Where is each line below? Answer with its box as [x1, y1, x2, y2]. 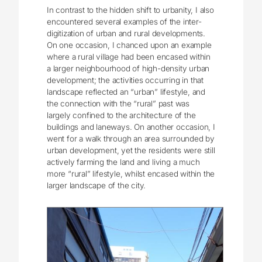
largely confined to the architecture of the [47, 110, 196, 120]
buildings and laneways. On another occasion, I [47, 122, 215, 132]
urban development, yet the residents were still [47, 145, 215, 155]
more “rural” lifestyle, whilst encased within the [47, 168, 215, 178]
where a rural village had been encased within [47, 51, 211, 61]
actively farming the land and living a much [47, 157, 200, 167]
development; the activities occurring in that [47, 75, 204, 85]
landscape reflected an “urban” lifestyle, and [47, 87, 206, 96]
